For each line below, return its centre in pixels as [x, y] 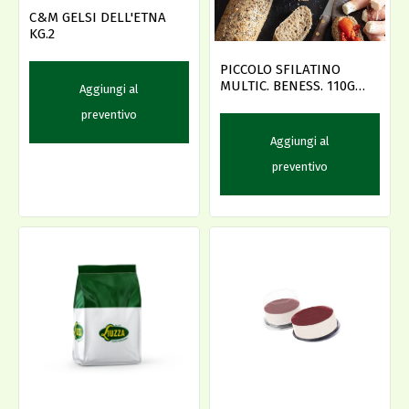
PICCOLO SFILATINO [280, 69]
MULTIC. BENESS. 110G [288, 85]
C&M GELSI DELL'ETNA [98, 17]
